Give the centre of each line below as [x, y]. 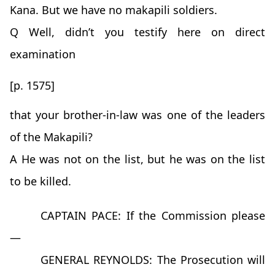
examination [43, 54]
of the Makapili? [51, 137]
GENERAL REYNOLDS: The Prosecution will [153, 260]
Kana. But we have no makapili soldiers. [114, 10]
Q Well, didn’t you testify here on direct [137, 32]
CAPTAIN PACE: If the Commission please [153, 216]
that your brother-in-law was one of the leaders [137, 115]
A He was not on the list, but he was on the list [137, 159]
